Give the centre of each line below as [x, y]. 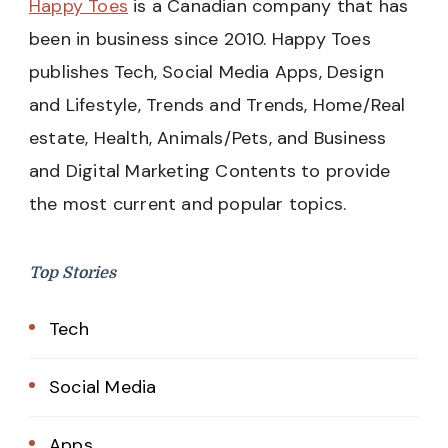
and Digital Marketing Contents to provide [210, 170]
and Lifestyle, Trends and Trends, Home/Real [217, 104]
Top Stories [72, 272]
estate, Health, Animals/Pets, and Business [208, 137]
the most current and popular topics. [188, 203]
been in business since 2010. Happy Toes [200, 38]
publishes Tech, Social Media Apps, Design [207, 71]
